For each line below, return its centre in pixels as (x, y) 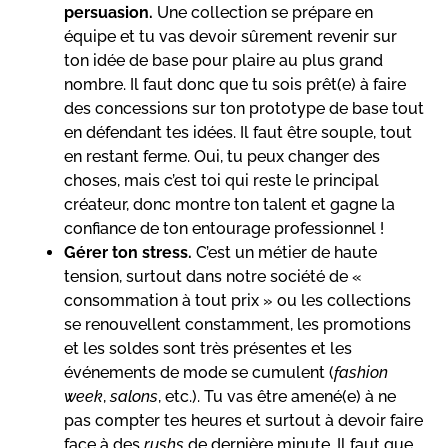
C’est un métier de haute (284, 252)
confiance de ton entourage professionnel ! (224, 228)
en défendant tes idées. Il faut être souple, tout (238, 132)
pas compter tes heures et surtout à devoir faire (243, 420)
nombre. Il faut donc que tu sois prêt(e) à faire (235, 84)
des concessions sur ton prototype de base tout (244, 108)
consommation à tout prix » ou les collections (237, 300)
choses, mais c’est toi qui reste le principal (221, 180)
